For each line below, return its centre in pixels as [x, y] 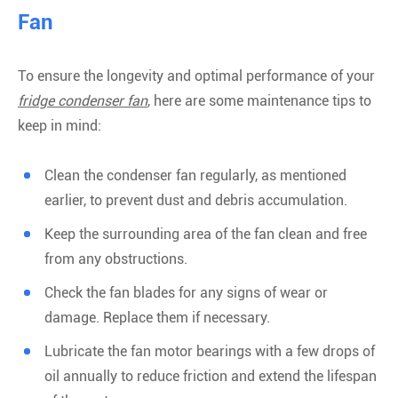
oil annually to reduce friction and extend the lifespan [211, 376]
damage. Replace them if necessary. [157, 318]
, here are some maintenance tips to [259, 101]
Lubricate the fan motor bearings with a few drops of [210, 351]
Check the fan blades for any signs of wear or [186, 293]
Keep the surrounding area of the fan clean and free [206, 234]
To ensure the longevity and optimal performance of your [196, 76]
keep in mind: [60, 126]
